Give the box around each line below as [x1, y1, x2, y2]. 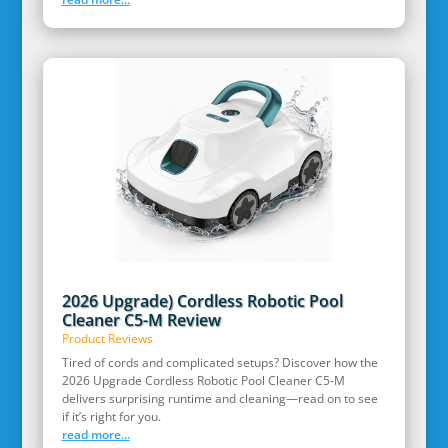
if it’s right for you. [61, 408, 161, 426]
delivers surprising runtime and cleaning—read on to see [61, 390, 378, 408]
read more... [61, 426, 130, 444]
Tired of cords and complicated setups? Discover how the [61, 354, 378, 372]
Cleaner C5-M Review [61, 309, 221, 332]
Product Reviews [61, 330, 153, 348]
